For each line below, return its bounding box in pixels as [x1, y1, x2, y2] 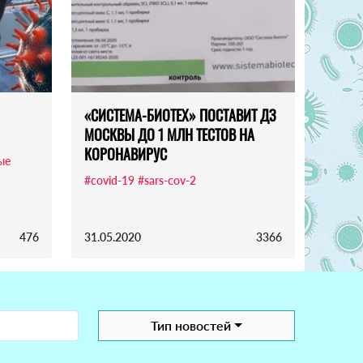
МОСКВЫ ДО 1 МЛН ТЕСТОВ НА [84, 124, 254, 146]
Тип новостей [151, 318, 232, 334]
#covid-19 [84, 173, 135, 188]
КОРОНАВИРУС [84, 143, 167, 165]
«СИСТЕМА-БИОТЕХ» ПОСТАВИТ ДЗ [84, 105, 276, 126]
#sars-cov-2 [138, 173, 196, 188]
